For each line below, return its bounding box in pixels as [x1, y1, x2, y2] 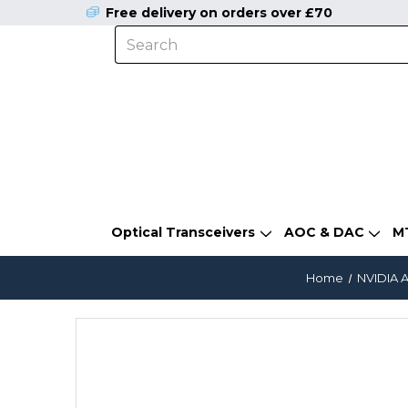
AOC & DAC [283, 223, 364, 240]
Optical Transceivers [111, 223, 256, 240]
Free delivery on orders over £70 [105, 5, 332, 21]
